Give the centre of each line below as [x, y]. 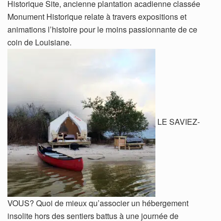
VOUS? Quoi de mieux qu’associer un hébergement [98, 203]
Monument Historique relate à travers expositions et [97, 16]
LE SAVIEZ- [179, 121]
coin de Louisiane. [39, 42]
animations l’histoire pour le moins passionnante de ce [102, 29]
